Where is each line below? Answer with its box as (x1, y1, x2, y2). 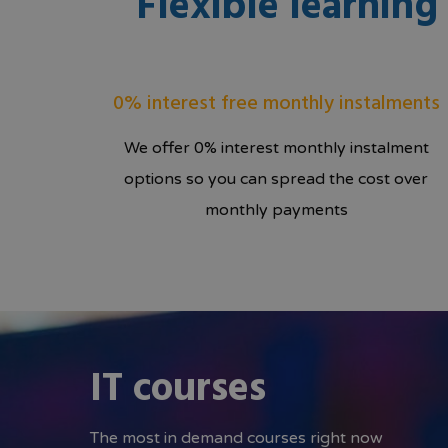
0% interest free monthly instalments (112, 88, 440, 121)
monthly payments (204, 200, 348, 221)
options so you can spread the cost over (124, 169, 429, 190)
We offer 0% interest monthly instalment (123, 138, 429, 159)
